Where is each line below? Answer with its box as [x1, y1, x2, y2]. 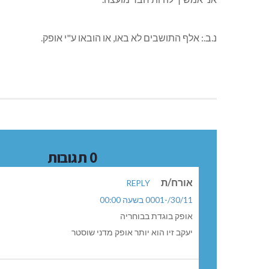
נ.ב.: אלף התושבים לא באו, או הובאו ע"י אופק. [41, 32, 217, 44]
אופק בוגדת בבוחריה [120, 211, 193, 222]
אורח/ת [161, 177, 193, 189]
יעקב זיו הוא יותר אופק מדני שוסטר [71, 228, 193, 238]
